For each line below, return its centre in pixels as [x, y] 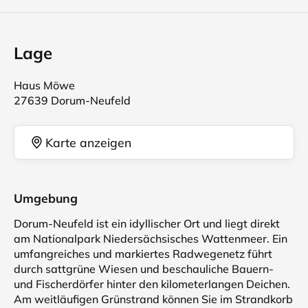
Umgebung [46, 198]
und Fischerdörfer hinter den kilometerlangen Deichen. [152, 284]
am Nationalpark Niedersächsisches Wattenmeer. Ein [151, 239]
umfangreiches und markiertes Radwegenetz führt [143, 254]
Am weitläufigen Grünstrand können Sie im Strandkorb [153, 299]
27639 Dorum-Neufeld [72, 100]
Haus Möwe [44, 85]
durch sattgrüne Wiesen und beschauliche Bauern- [144, 269]
